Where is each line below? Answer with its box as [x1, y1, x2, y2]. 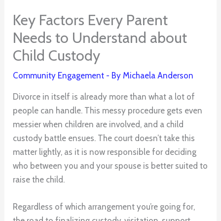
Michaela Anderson [123, 71, 194, 81]
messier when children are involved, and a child [13, 119, 184, 130]
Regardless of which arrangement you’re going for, [13, 202, 195, 212]
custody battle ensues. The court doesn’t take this [13, 133, 195, 144]
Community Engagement [13, 71, 105, 81]
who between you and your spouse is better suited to [13, 161, 208, 171]
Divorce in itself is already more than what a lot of [13, 92, 195, 102]
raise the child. [13, 175, 65, 185]
